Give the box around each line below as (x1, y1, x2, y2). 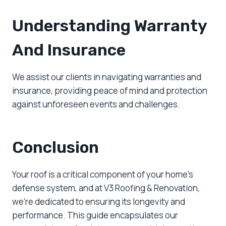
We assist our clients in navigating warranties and (12, 71, 201, 83)
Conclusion (12, 138, 99, 157)
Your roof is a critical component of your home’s (12, 168, 193, 181)
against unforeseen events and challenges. (12, 98, 180, 110)
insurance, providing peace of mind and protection (12, 85, 207, 97)
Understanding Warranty (12, 16, 207, 36)
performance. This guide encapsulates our (12, 209, 178, 221)
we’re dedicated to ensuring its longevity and (12, 196, 185, 208)
